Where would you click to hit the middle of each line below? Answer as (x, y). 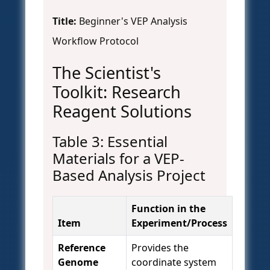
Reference (82, 248)
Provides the (160, 248)
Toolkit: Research (117, 92)
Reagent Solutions (122, 111)
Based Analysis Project (129, 175)
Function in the (168, 209)
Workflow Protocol (96, 41)
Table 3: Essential (110, 142)
